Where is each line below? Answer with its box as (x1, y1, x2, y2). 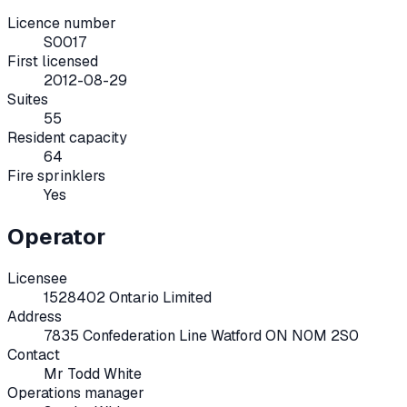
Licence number (7, 13, 116, 33)
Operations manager (7, 382, 144, 402)
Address (7, 306, 62, 326)
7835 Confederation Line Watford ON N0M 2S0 (44, 325, 359, 345)
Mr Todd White (44, 363, 142, 383)
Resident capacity (7, 127, 127, 147)
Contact (7, 344, 60, 364)
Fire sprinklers (7, 165, 105, 185)
